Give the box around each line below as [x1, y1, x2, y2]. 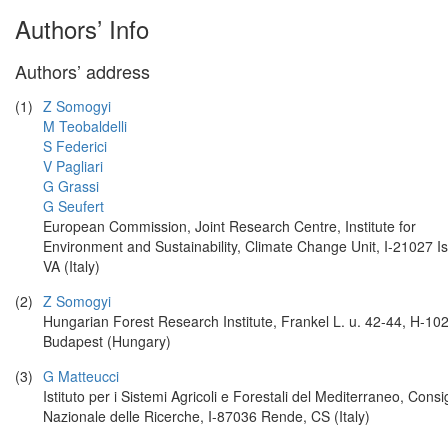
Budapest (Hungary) [43, 331, 171, 351]
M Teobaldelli [43, 116, 127, 136]
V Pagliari [43, 156, 103, 176]
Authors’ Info [15, 11, 149, 46]
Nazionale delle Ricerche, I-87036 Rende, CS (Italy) [43, 406, 370, 426]
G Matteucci [43, 366, 119, 386]
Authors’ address [15, 58, 150, 84]
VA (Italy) [43, 256, 100, 276]
